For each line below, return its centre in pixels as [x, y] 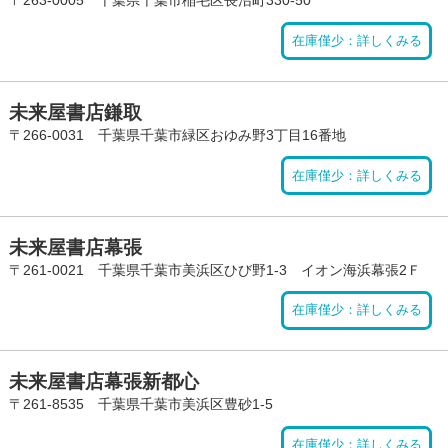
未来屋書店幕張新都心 [103, 382]
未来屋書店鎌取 [75, 112]
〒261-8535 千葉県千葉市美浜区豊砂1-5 [147, 404]
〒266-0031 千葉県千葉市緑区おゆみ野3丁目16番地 [177, 134]
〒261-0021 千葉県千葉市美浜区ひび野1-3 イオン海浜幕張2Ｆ [214, 269]
